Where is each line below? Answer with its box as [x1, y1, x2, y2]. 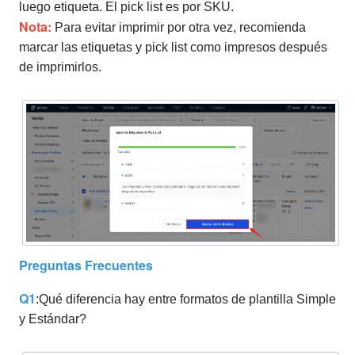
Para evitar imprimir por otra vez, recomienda [52, 21, 306, 35]
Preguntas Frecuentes [19, 255, 153, 274]
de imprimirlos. [19, 60, 101, 74]
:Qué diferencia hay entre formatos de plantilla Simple [36, 292, 336, 306]
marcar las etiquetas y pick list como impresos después [19, 40, 327, 55]
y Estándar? [19, 311, 86, 326]
